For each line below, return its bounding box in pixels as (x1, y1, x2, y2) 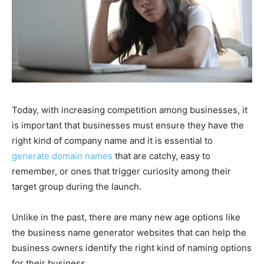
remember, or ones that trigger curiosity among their (12, 165, 231, 177)
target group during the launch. (12, 180, 141, 192)
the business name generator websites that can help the (12, 226, 246, 238)
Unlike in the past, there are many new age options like (12, 211, 240, 223)
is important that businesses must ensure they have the (12, 119, 244, 131)
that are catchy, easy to (113, 150, 210, 161)
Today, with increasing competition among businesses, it (12, 104, 247, 115)
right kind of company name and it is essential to (12, 134, 213, 146)
